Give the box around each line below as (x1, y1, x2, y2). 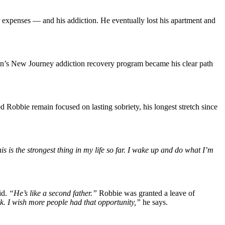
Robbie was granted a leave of (99, 188, 195, 197)
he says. (143, 197, 168, 206)
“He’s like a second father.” (9, 188, 99, 197)
